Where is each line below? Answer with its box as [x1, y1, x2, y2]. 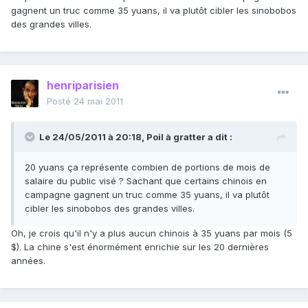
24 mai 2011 [74, 96, 123, 107]
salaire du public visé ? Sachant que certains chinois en [25, 175, 267, 187]
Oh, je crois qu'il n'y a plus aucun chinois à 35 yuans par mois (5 [11, 228, 292, 239]
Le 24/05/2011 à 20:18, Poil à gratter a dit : [39, 131, 232, 143]
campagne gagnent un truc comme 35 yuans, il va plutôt [25, 189, 269, 201]
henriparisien [47, 78, 119, 93]
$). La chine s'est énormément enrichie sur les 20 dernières [11, 241, 269, 253]
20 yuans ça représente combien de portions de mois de [25, 162, 270, 173]
